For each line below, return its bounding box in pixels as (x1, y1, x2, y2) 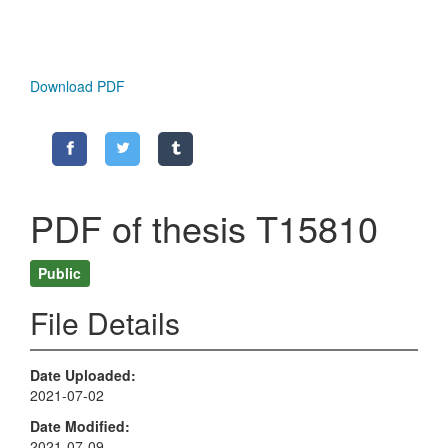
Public (38, 262, 82, 283)
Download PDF (30, 76, 125, 97)
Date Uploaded (30, 365, 131, 386)
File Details (30, 301, 180, 345)
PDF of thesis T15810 (30, 202, 378, 254)
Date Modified (30, 415, 125, 436)
